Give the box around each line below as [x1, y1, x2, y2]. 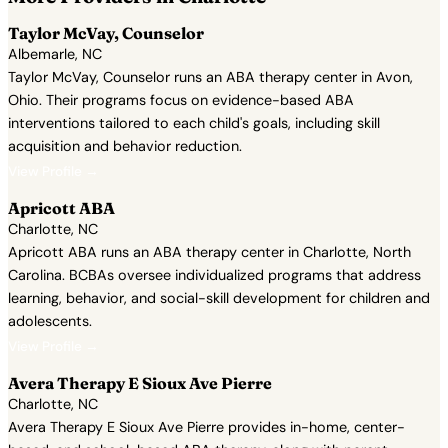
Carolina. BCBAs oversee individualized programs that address [8, 266, 421, 284]
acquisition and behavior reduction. [8, 137, 242, 155]
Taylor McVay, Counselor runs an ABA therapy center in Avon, [8, 68, 413, 86]
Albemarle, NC [8, 45, 102, 63]
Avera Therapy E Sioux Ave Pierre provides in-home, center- [8, 418, 405, 436]
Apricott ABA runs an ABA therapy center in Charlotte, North [8, 243, 411, 261]
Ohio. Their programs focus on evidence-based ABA [8, 91, 354, 109]
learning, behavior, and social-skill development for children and [8, 289, 430, 307]
